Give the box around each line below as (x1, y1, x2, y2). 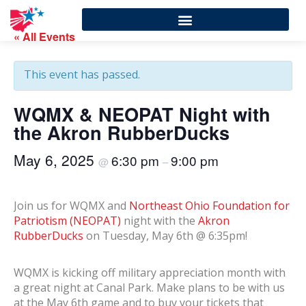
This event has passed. (24, 67, 140, 82)
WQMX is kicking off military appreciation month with (14, 265, 286, 280)
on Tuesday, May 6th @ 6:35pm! (83, 228, 250, 243)
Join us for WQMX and (14, 198, 129, 213)
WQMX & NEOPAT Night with (14, 100, 270, 127)
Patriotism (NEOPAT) (14, 213, 121, 228)
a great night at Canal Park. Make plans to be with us (14, 280, 285, 295)
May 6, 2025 (14, 150, 98, 170)
